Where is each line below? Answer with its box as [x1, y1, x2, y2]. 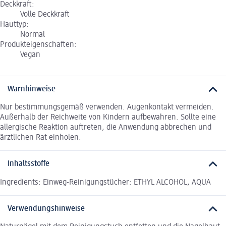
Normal [20, 30, 45, 39]
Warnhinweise [8, 85, 55, 93]
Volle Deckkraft [20, 10, 70, 19]
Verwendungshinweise [8, 204, 85, 213]
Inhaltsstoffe [8, 160, 49, 168]
